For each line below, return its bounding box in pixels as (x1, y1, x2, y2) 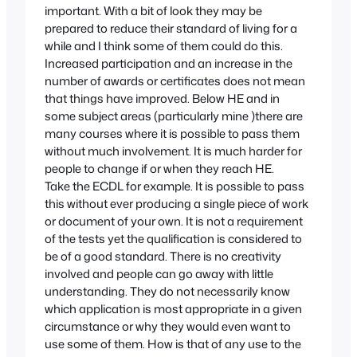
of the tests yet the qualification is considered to (45, 230, 302, 248)
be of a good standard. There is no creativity (45, 248, 281, 265)
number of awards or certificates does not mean (45, 73, 305, 90)
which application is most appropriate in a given (45, 300, 302, 318)
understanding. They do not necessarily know (45, 283, 290, 300)
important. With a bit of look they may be (45, 2, 262, 20)
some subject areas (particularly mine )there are (45, 108, 303, 125)
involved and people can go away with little (45, 265, 273, 283)
